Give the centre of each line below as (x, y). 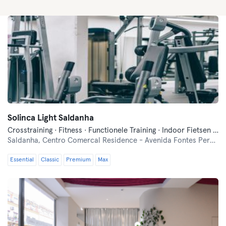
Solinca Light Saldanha (51, 118)
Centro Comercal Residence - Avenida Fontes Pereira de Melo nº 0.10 (126, 140)
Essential (22, 160)
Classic (50, 160)
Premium (78, 160)
